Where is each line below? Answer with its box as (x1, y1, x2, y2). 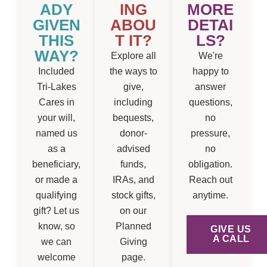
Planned (115, 221, 151, 231)
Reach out (188, 174, 232, 185)
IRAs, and (112, 174, 154, 185)
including (114, 97, 153, 107)
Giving (119, 236, 147, 247)
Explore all (110, 50, 156, 61)
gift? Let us (33, 205, 80, 216)
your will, (38, 112, 76, 123)
